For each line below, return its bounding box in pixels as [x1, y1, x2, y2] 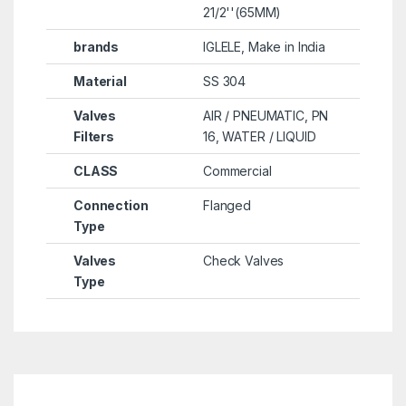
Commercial [202, 163, 272, 179]
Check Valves [202, 253, 285, 269]
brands [72, 39, 120, 55]
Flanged [202, 198, 252, 214]
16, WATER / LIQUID [202, 129, 316, 145]
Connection [72, 198, 149, 214]
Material [72, 73, 127, 90]
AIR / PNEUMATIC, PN [202, 108, 329, 124]
